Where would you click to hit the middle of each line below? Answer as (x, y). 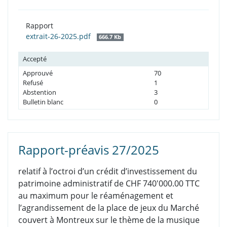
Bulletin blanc (43, 102)
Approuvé (38, 73)
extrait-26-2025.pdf (59, 36)
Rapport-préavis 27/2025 (89, 150)
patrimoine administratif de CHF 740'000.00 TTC (109, 184)
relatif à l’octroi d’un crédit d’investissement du (108, 172)
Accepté (35, 59)
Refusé (33, 83)
